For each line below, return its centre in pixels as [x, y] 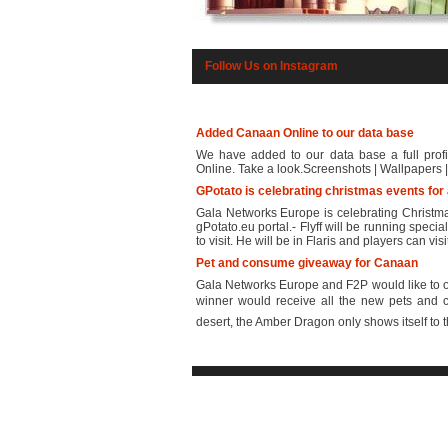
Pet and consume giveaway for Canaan [307, 263]
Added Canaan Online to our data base [305, 133]
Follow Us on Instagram [271, 66]
